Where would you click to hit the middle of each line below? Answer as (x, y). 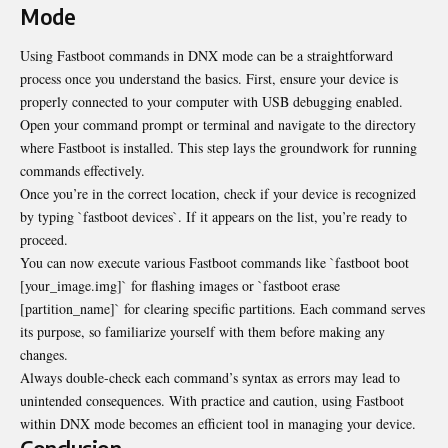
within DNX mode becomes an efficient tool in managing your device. (218, 424)
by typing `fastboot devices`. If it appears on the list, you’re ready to (213, 217)
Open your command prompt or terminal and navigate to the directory (218, 125)
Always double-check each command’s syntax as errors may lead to (210, 378)
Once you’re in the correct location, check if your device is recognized (218, 194)
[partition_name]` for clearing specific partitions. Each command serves (222, 309)
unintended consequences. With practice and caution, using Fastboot (212, 401)
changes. (44, 355)
